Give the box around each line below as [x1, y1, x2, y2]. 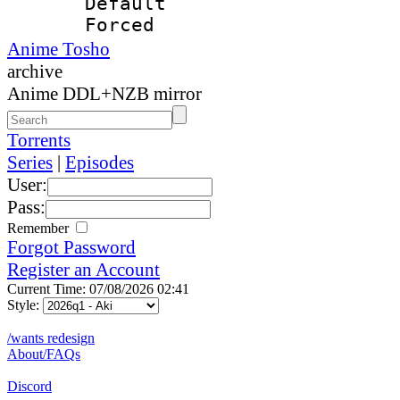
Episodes [65, 151, 134, 173]
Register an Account [7, 258, 160, 280]
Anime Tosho [7, 37, 110, 60]
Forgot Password [7, 236, 136, 258]
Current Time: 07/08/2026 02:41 [7, 280, 189, 296]
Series [7, 151, 53, 173]
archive [7, 60, 62, 82]
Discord [7, 378, 52, 394]
